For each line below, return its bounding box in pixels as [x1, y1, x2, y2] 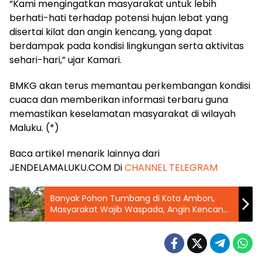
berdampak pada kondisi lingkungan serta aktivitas [9, 39, 244, 53]
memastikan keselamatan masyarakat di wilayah [9, 107, 236, 120]
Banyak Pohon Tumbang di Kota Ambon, [50, 192, 215, 204]
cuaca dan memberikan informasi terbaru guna [9, 93, 228, 106]
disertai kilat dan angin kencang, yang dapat [9, 25, 212, 39]
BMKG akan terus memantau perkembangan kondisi [9, 79, 250, 92]
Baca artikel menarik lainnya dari [9, 147, 160, 160]
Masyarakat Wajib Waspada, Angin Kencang [50, 204, 229, 215]
